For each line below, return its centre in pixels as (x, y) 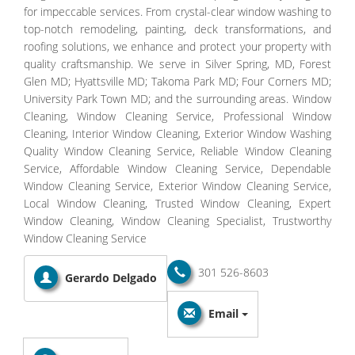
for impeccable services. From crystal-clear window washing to (177, 11)
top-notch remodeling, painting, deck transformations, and (177, 29)
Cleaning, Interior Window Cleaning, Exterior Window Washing (177, 133)
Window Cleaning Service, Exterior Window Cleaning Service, (177, 185)
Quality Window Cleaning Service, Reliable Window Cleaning (177, 151)
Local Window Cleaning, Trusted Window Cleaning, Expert (177, 203)
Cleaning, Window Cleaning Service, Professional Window (177, 116)
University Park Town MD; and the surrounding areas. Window (177, 98)
